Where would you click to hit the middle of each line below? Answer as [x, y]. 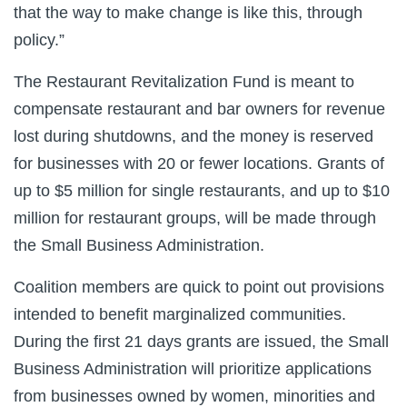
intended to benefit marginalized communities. [180, 314]
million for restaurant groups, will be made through [195, 218]
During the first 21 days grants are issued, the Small [201, 342]
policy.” [39, 40]
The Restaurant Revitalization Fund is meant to [184, 82]
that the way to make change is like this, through [188, 13]
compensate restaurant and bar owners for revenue [199, 109]
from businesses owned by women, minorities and [194, 396]
